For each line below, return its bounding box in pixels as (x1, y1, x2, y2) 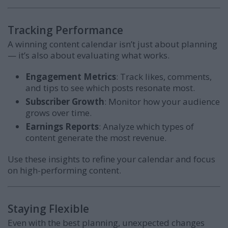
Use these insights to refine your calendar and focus (8, 153, 215, 165)
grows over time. (25, 107, 92, 119)
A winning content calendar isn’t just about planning (8, 38, 217, 50)
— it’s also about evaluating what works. (8, 49, 169, 62)
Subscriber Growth (25, 96, 104, 108)
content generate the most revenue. (25, 132, 166, 144)
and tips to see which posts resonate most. (25, 82, 195, 94)
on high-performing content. (8, 164, 121, 177)
